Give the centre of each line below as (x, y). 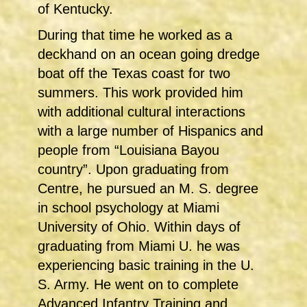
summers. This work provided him (140, 93)
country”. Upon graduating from (133, 170)
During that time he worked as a (135, 35)
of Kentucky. (75, 9)
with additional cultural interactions (142, 112)
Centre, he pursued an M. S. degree (148, 189)
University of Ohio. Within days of (139, 227)
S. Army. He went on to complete (138, 285)
